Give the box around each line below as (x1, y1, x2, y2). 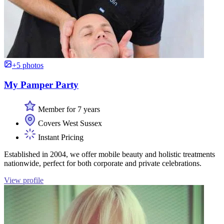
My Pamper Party (4, 79, 78, 90)
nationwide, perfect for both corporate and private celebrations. (4, 158, 201, 167)
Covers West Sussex (36, 118, 102, 127)
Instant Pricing (36, 132, 83, 141)
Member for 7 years (36, 104, 100, 113)
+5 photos (12, 61, 43, 70)
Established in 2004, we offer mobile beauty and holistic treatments (4, 149, 215, 158)
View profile (4, 175, 43, 184)
